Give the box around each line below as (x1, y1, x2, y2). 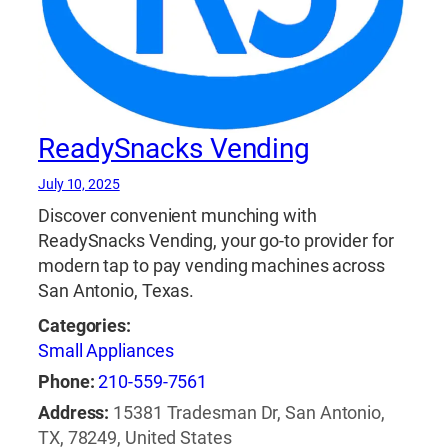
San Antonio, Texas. (38, 279, 195, 302)
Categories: (38, 314, 131, 337)
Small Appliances (38, 339, 174, 362)
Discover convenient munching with (38, 204, 317, 227)
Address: (38, 401, 110, 424)
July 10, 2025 (38, 175, 120, 192)
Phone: (38, 370, 95, 393)
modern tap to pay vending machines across (38, 254, 385, 277)
